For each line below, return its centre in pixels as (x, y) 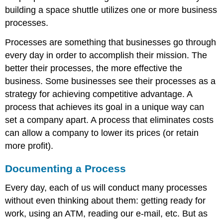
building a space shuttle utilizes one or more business (111, 10)
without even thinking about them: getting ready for (106, 200)
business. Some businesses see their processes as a (111, 81)
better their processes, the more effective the (94, 68)
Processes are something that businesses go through (111, 42)
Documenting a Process (66, 168)
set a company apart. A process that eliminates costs (110, 120)
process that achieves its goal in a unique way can (105, 107)
